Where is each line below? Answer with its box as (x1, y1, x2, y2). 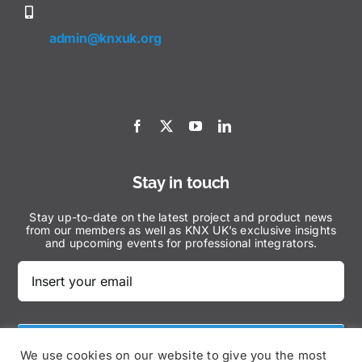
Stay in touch (132, 173, 230, 193)
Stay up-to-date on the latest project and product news (29, 210, 333, 225)
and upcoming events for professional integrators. (44, 236, 318, 250)
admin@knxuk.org (48, 30, 162, 47)
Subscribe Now (139, 335, 223, 349)
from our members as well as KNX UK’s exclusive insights (25, 223, 337, 238)
